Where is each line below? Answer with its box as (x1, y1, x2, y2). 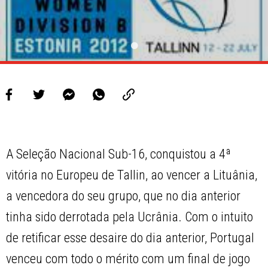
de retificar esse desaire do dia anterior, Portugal (6, 230, 255, 246)
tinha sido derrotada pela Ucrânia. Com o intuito (6, 209, 254, 225)
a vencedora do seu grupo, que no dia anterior (6, 188, 241, 204)
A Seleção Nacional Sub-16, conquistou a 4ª (6, 147, 232, 162)
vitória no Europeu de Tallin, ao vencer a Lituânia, (6, 167, 258, 183)
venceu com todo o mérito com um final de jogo (6, 251, 251, 267)
